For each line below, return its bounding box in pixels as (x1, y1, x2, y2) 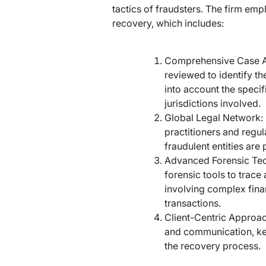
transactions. (164, 197, 221, 210)
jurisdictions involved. (164, 97, 261, 110)
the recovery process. (164, 240, 261, 252)
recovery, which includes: (112, 17, 224, 30)
